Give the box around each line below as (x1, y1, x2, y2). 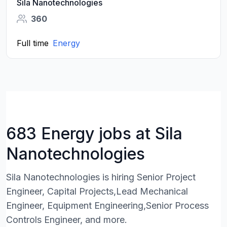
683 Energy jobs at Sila (6, 124, 182, 143)
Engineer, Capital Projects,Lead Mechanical (6, 186, 188, 197)
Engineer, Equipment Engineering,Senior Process (6, 200, 209, 211)
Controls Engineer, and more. (6, 214, 127, 225)
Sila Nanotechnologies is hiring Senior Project (6, 172, 196, 182)
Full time (17, 38, 49, 48)
